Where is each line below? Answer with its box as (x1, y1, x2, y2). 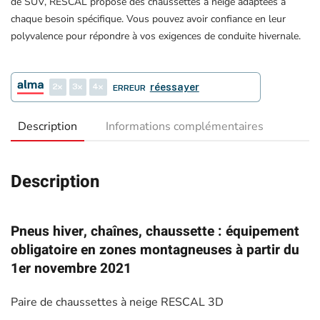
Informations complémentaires (106, 118, 264, 134)
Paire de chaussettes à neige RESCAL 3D (11, 294, 224, 310)
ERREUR (112, 82, 146, 93)
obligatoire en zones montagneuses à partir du (11, 239, 299, 260)
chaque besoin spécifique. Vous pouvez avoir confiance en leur (11, 11, 286, 26)
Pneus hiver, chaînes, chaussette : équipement (11, 221, 299, 241)
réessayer (149, 81, 199, 93)
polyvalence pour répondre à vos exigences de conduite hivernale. (11, 29, 301, 43)
